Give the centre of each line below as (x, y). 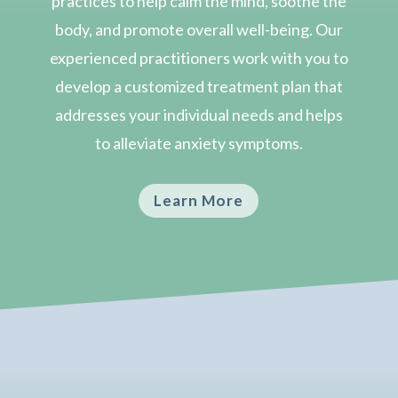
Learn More (199, 200)
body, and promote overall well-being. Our (199, 29)
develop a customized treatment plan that (199, 86)
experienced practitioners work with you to (199, 57)
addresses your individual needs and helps (199, 114)
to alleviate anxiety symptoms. (199, 143)
